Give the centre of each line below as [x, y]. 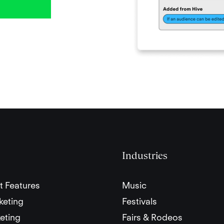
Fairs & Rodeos [152, 217]
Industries [145, 156]
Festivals [139, 201]
